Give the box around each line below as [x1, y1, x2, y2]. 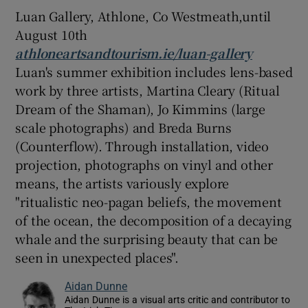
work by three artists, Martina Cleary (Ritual [15, 80, 280, 99]
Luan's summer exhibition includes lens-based [15, 62, 293, 80]
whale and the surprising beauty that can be [15, 229, 278, 247]
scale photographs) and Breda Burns [15, 118, 232, 136]
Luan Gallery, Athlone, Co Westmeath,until [15, 6, 272, 25]
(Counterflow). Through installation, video [15, 136, 269, 155]
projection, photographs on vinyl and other [15, 155, 274, 173]
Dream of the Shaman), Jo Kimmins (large [15, 99, 265, 118]
